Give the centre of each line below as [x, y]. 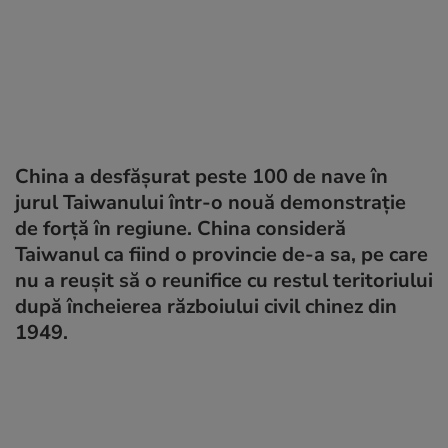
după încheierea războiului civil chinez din [206, 306]
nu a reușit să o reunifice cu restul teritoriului [224, 280]
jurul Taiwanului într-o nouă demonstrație [210, 202]
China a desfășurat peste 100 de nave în [201, 176]
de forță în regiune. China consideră [180, 228]
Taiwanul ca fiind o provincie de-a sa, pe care [221, 254]
